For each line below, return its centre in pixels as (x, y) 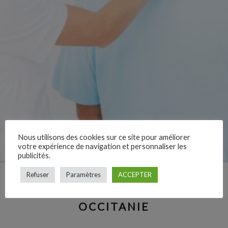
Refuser (38, 174)
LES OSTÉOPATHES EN (114, 192)
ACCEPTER (135, 174)
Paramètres (83, 174)
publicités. (34, 155)
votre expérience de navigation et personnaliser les (102, 146)
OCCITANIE (114, 206)
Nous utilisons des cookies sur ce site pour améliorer (104, 137)
